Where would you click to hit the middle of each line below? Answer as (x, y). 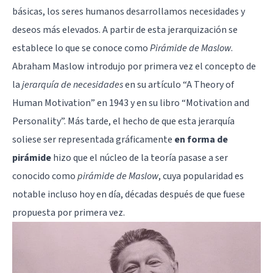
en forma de (201, 139)
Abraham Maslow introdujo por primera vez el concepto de (134, 66)
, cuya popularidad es (201, 176)
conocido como (45, 176)
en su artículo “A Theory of (179, 84)
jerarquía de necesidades (73, 84)
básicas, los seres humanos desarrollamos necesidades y (129, 11)
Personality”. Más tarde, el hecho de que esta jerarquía (123, 121)
